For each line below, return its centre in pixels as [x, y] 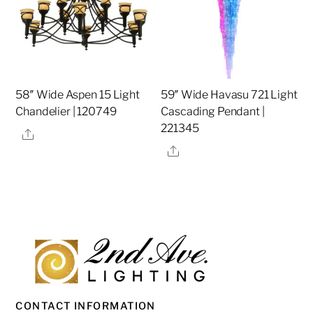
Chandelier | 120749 [66, 112]
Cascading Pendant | [213, 112]
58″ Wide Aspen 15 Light [78, 95]
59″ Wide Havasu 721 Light [229, 95]
